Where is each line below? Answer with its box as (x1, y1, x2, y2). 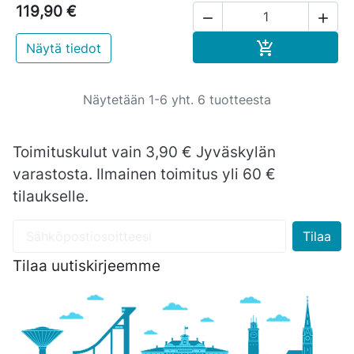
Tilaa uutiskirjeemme (13, 255, 160, 275)
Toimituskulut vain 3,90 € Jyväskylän (13, 141, 276, 161)
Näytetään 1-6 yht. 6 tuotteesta (83, 92, 271, 107)
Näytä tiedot (26, 40, 101, 56)
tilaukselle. (13, 186, 88, 205)
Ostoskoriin (274, 38, 342, 55)
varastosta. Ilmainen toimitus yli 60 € (13, 164, 276, 183)
